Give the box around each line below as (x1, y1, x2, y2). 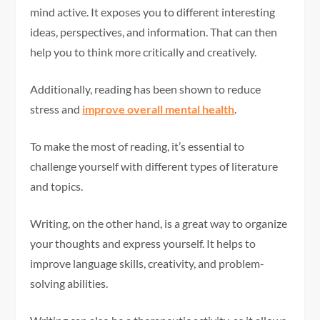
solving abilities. (30, 276, 109, 291)
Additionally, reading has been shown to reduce (30, 82, 261, 96)
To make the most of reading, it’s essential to (30, 139, 245, 154)
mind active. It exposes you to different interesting (30, 5, 276, 19)
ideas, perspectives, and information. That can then (30, 25, 278, 39)
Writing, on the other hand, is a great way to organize (30, 216, 288, 231)
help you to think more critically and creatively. (30, 45, 257, 59)
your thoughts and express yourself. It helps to (30, 236, 256, 251)
